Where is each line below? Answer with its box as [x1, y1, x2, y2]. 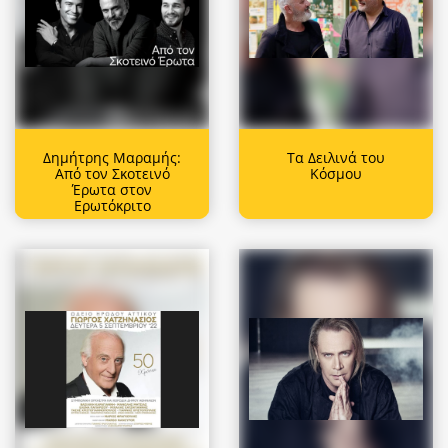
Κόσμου [310, 163, 362, 183]
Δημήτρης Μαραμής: [43, 147, 181, 167]
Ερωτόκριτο [73, 195, 151, 215]
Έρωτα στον [72, 179, 152, 199]
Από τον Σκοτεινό [54, 163, 170, 183]
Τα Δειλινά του [287, 147, 385, 167]
